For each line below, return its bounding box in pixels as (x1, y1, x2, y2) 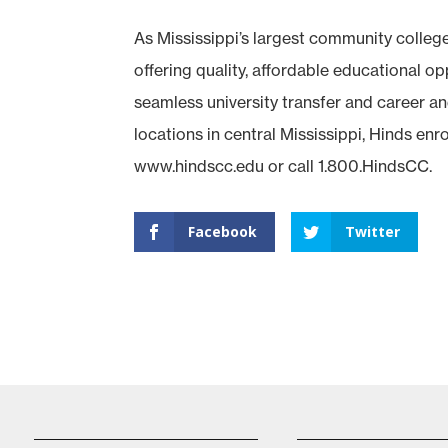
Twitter (345, 221, 401, 241)
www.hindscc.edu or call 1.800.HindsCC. (134, 155, 433, 176)
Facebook (188, 221, 258, 241)
